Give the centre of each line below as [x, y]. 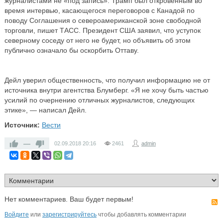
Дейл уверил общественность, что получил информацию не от [107, 80]
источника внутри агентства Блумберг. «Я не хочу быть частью [106, 90]
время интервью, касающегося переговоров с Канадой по [99, 10]
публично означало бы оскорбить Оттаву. [71, 50]
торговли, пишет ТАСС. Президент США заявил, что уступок [102, 30]
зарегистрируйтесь [69, 214]
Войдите [16, 214]
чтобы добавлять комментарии [141, 214]
